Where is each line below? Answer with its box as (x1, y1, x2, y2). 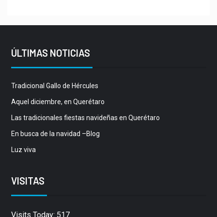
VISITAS (11, 174, 45, 186)
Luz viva (11, 145, 36, 154)
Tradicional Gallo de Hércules (11, 81, 98, 90)
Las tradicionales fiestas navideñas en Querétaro (11, 113, 160, 122)
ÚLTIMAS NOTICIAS (11, 46, 90, 59)
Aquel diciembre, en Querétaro (11, 97, 105, 106)
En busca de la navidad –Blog (11, 129, 100, 138)
